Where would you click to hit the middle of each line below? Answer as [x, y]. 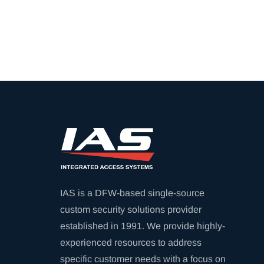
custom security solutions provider [131, 209]
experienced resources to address [131, 242]
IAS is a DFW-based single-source [132, 193]
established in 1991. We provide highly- [143, 226]
